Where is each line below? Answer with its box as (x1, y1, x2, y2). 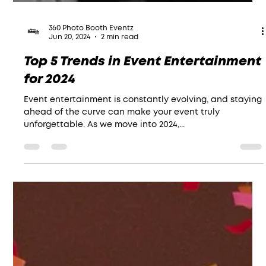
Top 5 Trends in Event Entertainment (24, 74, 262, 87)
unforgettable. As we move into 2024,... (24, 140, 185, 148)
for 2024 (24, 91, 76, 105)
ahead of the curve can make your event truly (24, 127, 220, 136)
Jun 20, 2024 (49, 53, 91, 61)
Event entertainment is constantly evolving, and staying (24, 115, 262, 123)
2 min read (101, 53, 139, 61)
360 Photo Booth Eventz (49, 43, 134, 51)
